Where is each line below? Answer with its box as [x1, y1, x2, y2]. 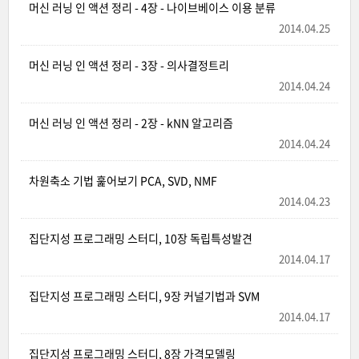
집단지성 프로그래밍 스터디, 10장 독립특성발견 [29, 230, 252, 246]
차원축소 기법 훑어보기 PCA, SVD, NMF [29, 172, 217, 188]
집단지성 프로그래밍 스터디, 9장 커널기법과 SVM [29, 288, 260, 304]
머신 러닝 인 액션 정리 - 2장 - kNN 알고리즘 [29, 115, 233, 131]
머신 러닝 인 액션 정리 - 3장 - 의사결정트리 [29, 57, 229, 73]
